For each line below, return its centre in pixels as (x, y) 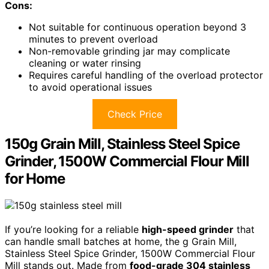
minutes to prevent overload (93, 39)
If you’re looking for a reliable (73, 229)
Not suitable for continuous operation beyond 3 (138, 27)
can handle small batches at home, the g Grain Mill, (121, 241)
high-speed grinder (188, 229)
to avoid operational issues (90, 87)
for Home (35, 178)
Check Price (134, 114)
